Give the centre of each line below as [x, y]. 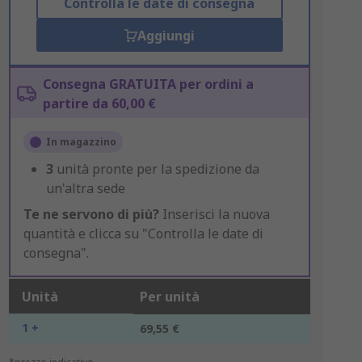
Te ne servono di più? [91, 214]
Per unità [169, 297]
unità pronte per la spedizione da [158, 169]
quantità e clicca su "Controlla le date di [143, 234]
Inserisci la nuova [214, 214]
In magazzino [81, 142]
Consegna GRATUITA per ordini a [148, 84]
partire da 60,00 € [99, 103]
